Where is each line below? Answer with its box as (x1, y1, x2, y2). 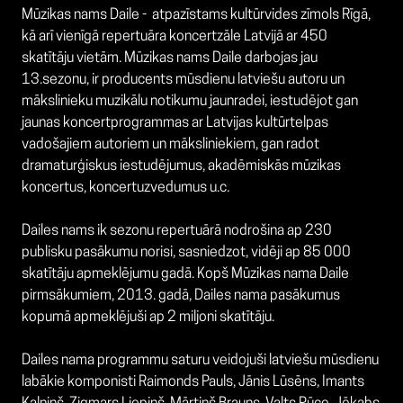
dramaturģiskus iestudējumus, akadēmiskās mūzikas (22, 159, 341, 175)
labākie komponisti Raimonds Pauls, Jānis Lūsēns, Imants (22, 375, 364, 390)
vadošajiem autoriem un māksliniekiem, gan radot (22, 138, 319, 153)
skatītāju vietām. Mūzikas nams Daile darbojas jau (22, 51, 318, 67)
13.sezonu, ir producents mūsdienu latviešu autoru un (22, 73, 345, 88)
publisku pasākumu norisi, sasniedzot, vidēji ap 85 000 (22, 246, 351, 261)
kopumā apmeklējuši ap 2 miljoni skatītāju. (22, 310, 277, 326)
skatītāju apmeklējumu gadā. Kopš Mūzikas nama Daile (22, 267, 349, 282)
